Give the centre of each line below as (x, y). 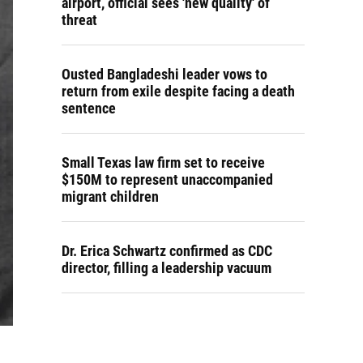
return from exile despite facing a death (178, 91)
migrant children (110, 196)
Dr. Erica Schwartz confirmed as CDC (167, 251)
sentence (89, 108)
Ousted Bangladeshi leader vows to (164, 74)
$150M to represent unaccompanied (167, 179)
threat (79, 20)
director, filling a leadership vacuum (167, 268)
